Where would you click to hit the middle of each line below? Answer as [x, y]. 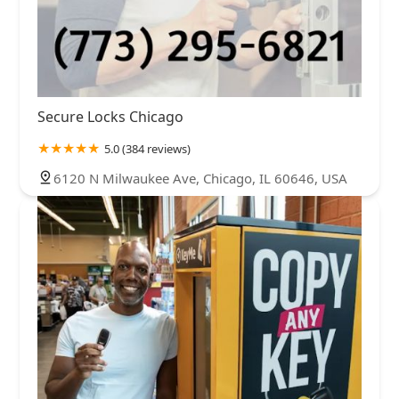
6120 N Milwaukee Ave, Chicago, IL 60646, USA [200, 178]
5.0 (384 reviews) [147, 148]
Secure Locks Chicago [110, 116]
